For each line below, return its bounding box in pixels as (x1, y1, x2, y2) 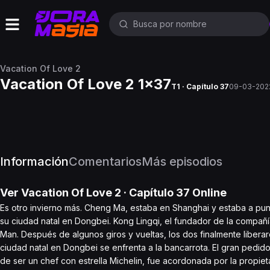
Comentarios (69, 154, 142, 169)
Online (190, 186, 227, 199)
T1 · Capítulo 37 (171, 82, 229, 91)
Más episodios (142, 154, 222, 169)
